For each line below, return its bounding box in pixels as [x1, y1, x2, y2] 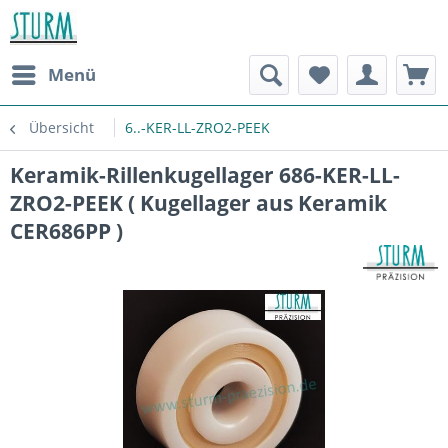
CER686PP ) [10, 217, 123, 245]
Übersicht [29, 118, 94, 137]
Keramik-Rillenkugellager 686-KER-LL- [10, 161, 400, 189]
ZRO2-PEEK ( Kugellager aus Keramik [10, 189, 387, 217]
